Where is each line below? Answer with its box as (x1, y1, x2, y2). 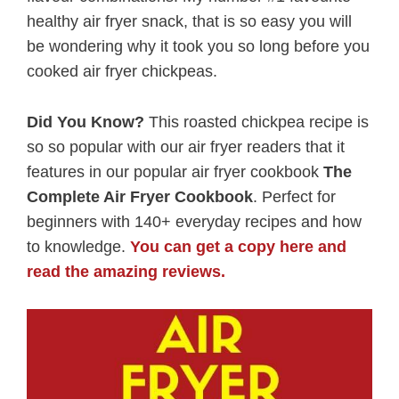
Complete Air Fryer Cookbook (27, 187, 253, 206)
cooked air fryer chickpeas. (27, 61, 217, 80)
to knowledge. (27, 237, 130, 256)
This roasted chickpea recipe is (144, 112, 369, 131)
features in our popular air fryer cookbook (27, 162, 323, 181)
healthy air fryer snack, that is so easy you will (27, 12, 352, 30)
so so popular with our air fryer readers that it (27, 137, 345, 156)
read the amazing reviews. (27, 262, 225, 281)
